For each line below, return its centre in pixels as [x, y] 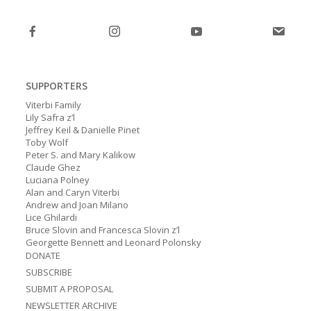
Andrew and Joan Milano [77, 205]
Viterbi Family [54, 105]
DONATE [43, 255]
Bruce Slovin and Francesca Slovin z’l [103, 230]
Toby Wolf [47, 142]
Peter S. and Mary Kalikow [81, 155]
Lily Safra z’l [51, 117]
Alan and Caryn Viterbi [73, 192]
